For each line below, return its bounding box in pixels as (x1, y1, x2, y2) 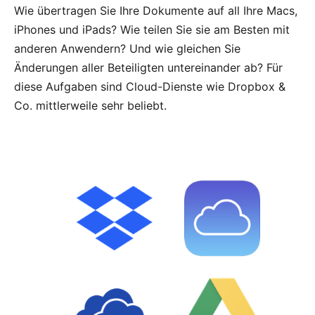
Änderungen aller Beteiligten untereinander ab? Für (14, 60, 283, 75)
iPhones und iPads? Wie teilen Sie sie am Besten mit (14, 22, 290, 37)
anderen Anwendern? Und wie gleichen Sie (14, 41, 240, 56)
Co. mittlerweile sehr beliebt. (14, 98, 167, 112)
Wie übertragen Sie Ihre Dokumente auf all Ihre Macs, (14, 4, 297, 18)
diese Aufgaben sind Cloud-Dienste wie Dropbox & (14, 79, 285, 94)
